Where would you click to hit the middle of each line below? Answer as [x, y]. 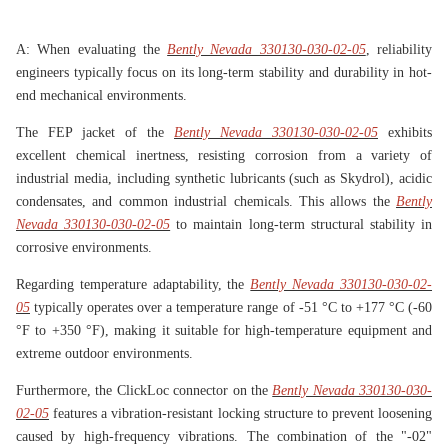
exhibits [405, 133]
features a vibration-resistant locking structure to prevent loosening [240, 414]
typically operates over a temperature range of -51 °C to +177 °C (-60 [231, 308]
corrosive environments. [84, 248]
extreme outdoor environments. [104, 354]
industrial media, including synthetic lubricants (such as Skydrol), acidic [224, 179]
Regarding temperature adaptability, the [133, 285]
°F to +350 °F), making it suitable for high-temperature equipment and [224, 331]
